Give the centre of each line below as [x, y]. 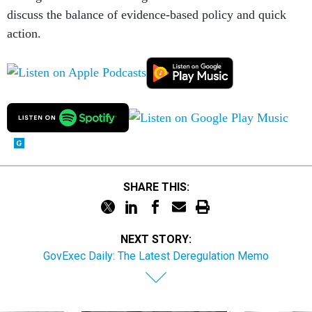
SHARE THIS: [159, 187]
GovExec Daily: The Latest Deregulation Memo [156, 256]
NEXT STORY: [156, 240]
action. [24, 33]
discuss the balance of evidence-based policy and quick [147, 15]
